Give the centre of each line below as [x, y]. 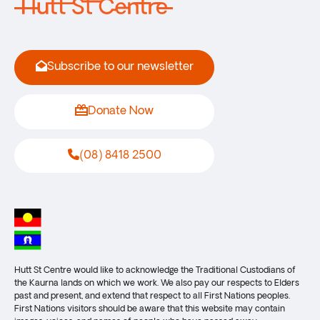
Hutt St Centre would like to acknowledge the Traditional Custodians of [155, 271]
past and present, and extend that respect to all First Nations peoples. [152, 297]
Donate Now [121, 112]
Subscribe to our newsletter [120, 67]
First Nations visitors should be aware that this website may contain [150, 310]
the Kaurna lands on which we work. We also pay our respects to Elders [157, 284]
